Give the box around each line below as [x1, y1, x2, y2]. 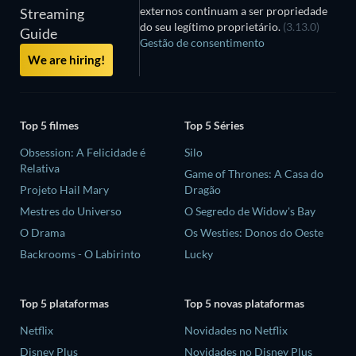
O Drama [20, 226, 65, 240]
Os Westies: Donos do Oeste [184, 226, 323, 240]
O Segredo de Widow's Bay [184, 204, 315, 219]
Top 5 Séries [184, 118, 244, 133]
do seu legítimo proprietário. [139, 19, 283, 33]
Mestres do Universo [20, 204, 122, 219]
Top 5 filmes [20, 118, 79, 133]
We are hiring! [28, 52, 105, 67]
